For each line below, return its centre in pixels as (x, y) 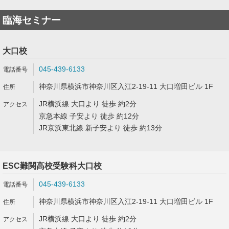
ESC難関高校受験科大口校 (52, 166)
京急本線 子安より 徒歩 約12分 (89, 116)
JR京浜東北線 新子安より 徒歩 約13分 (100, 128)
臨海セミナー (32, 20)
